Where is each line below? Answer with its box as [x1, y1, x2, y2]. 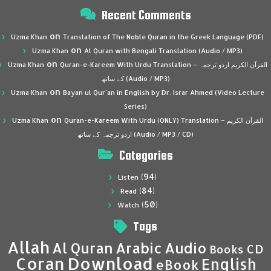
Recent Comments [101, 8, 191, 22]
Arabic [116, 239, 162, 258]
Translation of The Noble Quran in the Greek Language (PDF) [63, 33, 264, 42]
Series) [124, 102, 147, 111]
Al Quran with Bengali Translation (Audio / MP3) [84, 47, 243, 56]
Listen [118, 173, 139, 182]
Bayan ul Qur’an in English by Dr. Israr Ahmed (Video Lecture [62, 88, 264, 97]
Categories [119, 148, 173, 163]
